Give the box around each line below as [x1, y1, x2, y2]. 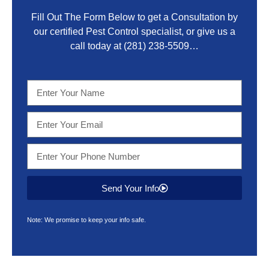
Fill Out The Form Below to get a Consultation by [31, 12, 238, 22]
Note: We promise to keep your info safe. [27, 216, 146, 223]
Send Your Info [101, 183, 159, 193]
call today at [70, 41, 124, 51]
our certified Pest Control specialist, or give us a [34, 26, 235, 37]
